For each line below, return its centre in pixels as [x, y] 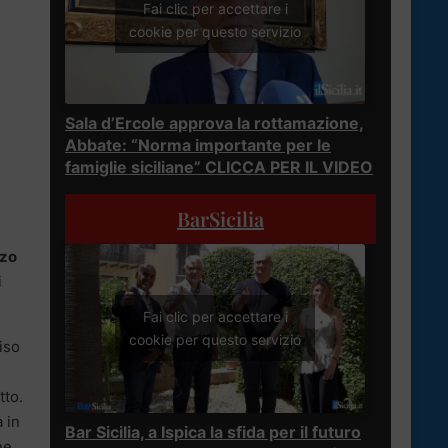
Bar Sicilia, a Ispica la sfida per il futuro [213, 431]
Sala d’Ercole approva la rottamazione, [214, 122]
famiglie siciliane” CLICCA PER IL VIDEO [219, 166]
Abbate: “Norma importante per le [198, 144]
